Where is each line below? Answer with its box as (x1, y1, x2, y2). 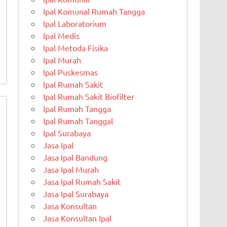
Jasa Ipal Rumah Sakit (43, 176, 121, 186)
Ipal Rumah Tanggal (43, 115, 113, 126)
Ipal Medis (43, 30, 80, 41)
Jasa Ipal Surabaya (43, 188, 109, 199)
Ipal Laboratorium (43, 18, 107, 28)
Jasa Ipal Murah (43, 164, 99, 174)
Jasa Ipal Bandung (43, 152, 108, 162)
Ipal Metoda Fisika (43, 42, 108, 53)
